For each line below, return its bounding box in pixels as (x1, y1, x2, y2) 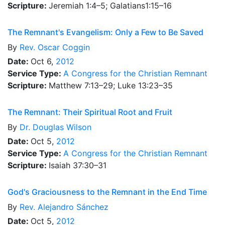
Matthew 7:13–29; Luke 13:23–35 (49, 80, 173, 90)
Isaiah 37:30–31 (49, 160, 106, 170)
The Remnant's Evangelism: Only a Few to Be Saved (8, 27, 203, 37)
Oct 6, (31, 56, 56, 66)
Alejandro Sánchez (38, 202, 108, 212)
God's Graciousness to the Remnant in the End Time (8, 187, 207, 197)
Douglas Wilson (33, 122, 91, 132)
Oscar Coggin (38, 42, 90, 52)
